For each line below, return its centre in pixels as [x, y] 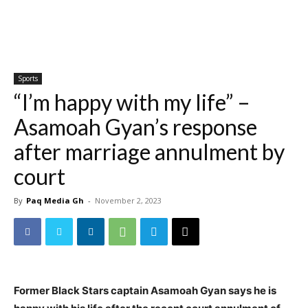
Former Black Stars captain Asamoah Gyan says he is [145, 290]
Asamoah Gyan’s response [135, 127]
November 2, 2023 [128, 200]
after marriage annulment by [149, 152]
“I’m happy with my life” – [132, 102]
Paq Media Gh [55, 200]
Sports [28, 78]
